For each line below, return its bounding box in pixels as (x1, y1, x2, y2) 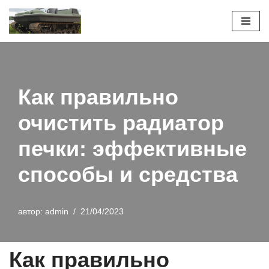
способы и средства (18, 162, 238, 187)
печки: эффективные (18, 136, 247, 162)
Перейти (9, 27, 44, 37)
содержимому (9, 56, 66, 66)
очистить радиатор (18, 110, 224, 136)
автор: (18, 207, 45, 217)
